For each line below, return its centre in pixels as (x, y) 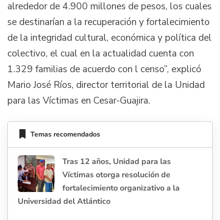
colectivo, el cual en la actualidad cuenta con (101, 54)
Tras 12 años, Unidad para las (117, 161)
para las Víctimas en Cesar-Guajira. (79, 101)
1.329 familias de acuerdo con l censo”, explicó (104, 69)
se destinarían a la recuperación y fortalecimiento (109, 22)
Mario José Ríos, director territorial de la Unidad (106, 85)
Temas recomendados (65, 135)
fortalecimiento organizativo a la (121, 188)
